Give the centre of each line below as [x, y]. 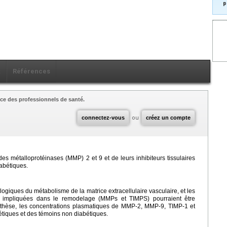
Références [31, 71]
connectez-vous [103, 118]
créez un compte [168, 118]
